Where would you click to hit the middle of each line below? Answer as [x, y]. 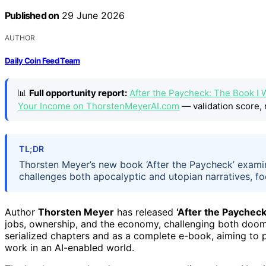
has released [145, 212]
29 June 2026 [92, 16]
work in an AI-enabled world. [69, 248]
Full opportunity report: [78, 93]
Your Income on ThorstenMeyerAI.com [99, 106]
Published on [32, 16]
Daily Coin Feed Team [42, 60]
